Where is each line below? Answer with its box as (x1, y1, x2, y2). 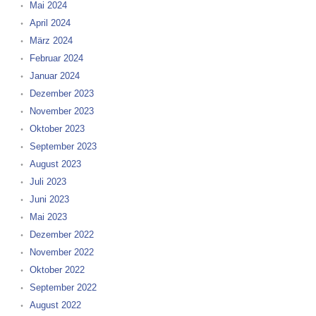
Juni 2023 (29, 194, 69, 205)
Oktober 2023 (29, 123, 85, 134)
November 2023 (29, 106, 94, 116)
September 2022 (29, 282, 97, 293)
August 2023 (29, 159, 81, 169)
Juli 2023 (29, 176, 66, 187)
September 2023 (29, 141, 97, 152)
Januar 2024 (29, 71, 80, 81)
